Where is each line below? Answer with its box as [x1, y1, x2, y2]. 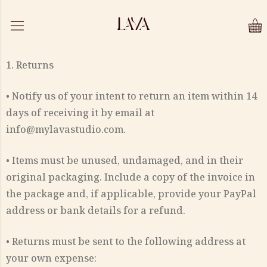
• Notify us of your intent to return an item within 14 [6, 89, 257, 103]
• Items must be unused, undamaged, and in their [6, 154, 243, 167]
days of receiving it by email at [6, 106, 154, 119]
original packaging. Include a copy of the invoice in [6, 170, 255, 184]
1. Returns [6, 58, 54, 72]
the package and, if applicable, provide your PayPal [6, 187, 256, 200]
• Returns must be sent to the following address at [6, 235, 246, 248]
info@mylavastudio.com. [6, 123, 126, 136]
